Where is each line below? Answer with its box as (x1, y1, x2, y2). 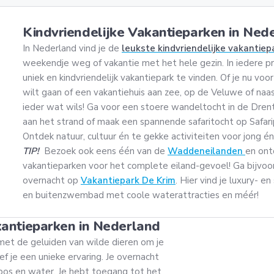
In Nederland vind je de (23, 42, 122, 54)
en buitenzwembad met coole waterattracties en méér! (23, 189, 259, 201)
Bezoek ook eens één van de (44, 145, 168, 157)
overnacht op (23, 174, 81, 187)
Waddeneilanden (168, 145, 245, 157)
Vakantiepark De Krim (81, 174, 176, 187)
